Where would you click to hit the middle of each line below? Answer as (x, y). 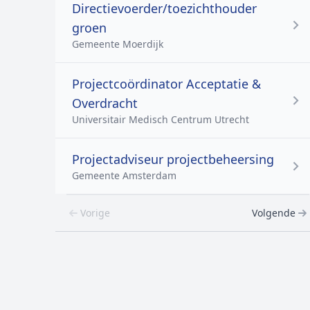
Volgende (274, 213)
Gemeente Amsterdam (124, 175)
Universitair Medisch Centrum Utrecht (161, 119)
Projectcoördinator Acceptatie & (166, 84)
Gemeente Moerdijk (118, 44)
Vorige (95, 213)
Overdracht (105, 103)
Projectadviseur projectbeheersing (173, 159)
